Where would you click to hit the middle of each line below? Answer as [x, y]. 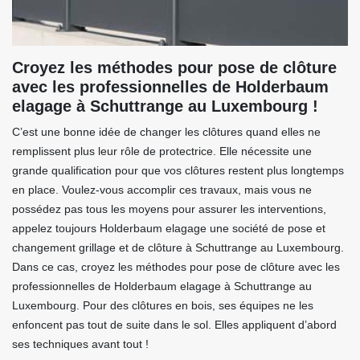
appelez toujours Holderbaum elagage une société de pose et [169, 229]
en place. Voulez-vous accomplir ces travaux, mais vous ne [162, 190]
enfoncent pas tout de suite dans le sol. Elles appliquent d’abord [174, 325]
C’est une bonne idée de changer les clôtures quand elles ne [166, 132]
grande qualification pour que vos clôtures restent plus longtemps [178, 171]
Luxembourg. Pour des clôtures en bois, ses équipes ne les [163, 306]
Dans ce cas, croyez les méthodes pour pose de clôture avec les [176, 267]
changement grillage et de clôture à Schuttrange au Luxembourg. [178, 248]
